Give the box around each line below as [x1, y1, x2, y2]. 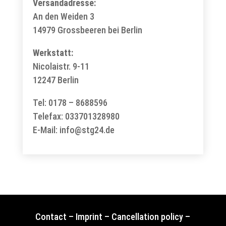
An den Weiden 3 [32, 11, 94, 22]
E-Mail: [32, 124, 60, 135]
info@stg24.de [59, 124, 115, 135]
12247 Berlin [32, 74, 79, 85]
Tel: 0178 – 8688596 [32, 97, 107, 108]
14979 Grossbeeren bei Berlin [32, 24, 142, 35]
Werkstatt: [32, 47, 73, 58]
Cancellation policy [111, 211, 184, 222]
